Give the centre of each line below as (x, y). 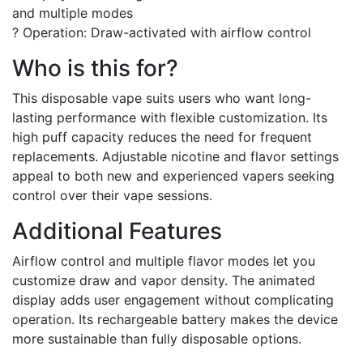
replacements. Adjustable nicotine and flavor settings (175, 156)
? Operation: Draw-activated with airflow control (162, 32)
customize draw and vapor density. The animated (164, 280)
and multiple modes (73, 13)
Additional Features (117, 231)
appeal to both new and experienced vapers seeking (173, 175)
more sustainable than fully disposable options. (157, 338)
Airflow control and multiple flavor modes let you (164, 261)
